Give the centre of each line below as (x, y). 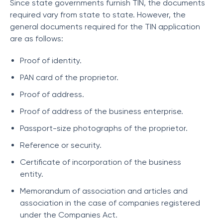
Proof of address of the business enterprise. (102, 111)
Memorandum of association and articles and (104, 191)
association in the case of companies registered (110, 203)
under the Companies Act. (69, 215)
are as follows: (37, 39)
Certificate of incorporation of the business (101, 162)
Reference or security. (61, 145)
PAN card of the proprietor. (69, 77)
